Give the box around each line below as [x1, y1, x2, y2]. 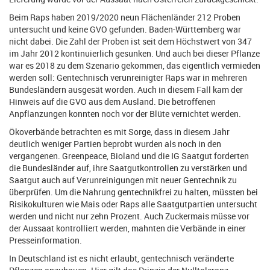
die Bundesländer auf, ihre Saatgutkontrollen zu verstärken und [9, 162, 247, 174]
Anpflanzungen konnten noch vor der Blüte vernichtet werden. [9, 108, 241, 119]
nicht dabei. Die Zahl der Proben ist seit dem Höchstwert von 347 [9, 36, 252, 47]
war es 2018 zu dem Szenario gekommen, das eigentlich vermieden [9, 60, 260, 71]
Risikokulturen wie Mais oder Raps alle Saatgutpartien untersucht [9, 198, 257, 210]
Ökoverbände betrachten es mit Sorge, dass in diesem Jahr [9, 126, 230, 137]
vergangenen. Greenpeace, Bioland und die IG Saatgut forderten [9, 150, 249, 162]
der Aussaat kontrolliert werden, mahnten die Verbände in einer [9, 222, 246, 234]
